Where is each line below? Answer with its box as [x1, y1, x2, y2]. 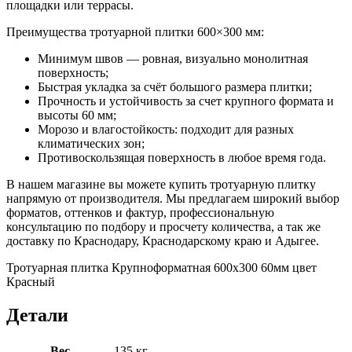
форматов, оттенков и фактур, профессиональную [6, 206, 274, 220]
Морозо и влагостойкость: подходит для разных [38, 123, 294, 137]
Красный [6, 275, 55, 289]
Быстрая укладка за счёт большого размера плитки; [38, 80, 312, 94]
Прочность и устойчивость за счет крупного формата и [38, 94, 334, 108]
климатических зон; [38, 137, 145, 151]
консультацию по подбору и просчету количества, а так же [6, 220, 321, 234]
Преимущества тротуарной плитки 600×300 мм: [6, 25, 264, 39]
